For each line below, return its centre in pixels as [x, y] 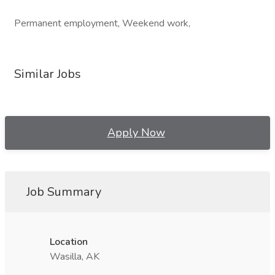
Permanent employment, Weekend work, [102, 23]
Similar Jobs [48, 74]
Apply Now [136, 133]
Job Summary [64, 192]
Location [69, 242]
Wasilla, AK [75, 257]
